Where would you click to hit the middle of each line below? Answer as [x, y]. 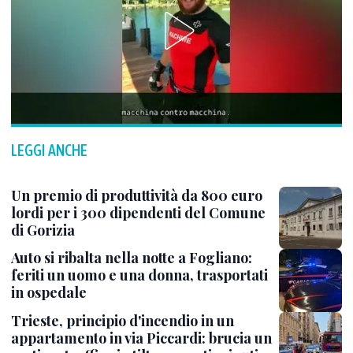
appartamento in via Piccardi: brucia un [141, 338]
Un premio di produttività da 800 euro [137, 195]
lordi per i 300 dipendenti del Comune [138, 213]
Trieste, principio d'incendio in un [123, 321]
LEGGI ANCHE [49, 150]
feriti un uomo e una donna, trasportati [139, 275]
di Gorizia [43, 230]
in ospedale [49, 293]
